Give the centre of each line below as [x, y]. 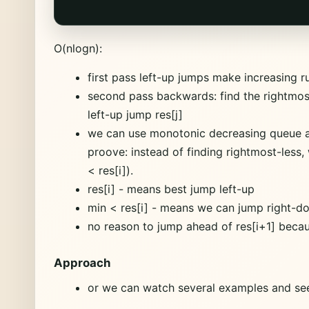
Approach [82, 263]
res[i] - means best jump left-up [171, 189]
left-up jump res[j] [135, 114]
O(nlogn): [78, 49]
